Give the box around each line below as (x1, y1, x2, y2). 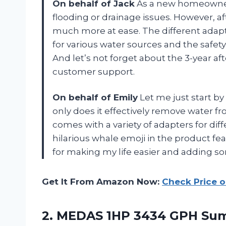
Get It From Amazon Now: (42, 176, 162, 187)
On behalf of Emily (52, 92, 138, 102)
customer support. (52, 66, 135, 77)
